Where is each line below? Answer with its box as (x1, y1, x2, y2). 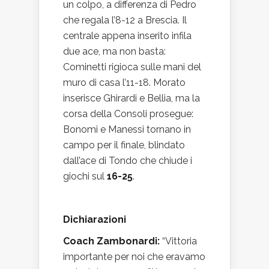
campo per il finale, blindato (63, 139, 185, 151)
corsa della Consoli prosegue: (63, 108, 193, 119)
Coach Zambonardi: (63, 235, 162, 247)
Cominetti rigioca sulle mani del (63, 61, 201, 73)
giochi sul (63, 171, 107, 182)
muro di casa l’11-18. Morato (63, 77, 186, 88)
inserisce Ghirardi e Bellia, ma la (63, 92, 200, 104)
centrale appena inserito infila (63, 30, 192, 41)
